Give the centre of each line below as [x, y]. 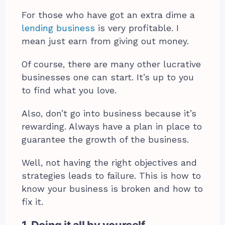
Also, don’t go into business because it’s [109, 114]
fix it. [33, 202]
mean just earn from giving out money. [105, 41]
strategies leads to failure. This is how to [111, 176]
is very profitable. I [137, 28]
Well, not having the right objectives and [109, 163]
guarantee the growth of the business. [105, 140]
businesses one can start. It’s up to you [108, 78]
